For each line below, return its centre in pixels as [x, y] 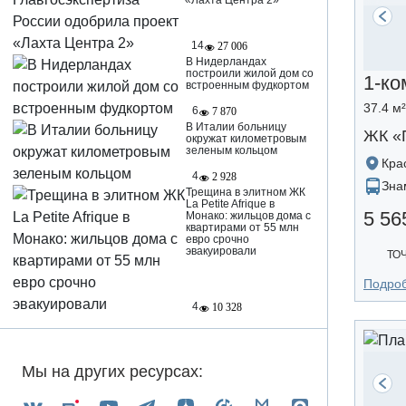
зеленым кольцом [232, 151]
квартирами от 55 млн [242, 228]
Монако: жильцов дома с [248, 216]
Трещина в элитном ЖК [245, 193]
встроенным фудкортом [247, 86]
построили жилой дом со [249, 74]
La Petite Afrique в [230, 204]
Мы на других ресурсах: [112, 372]
